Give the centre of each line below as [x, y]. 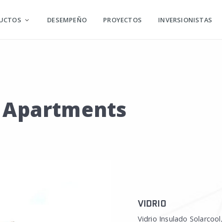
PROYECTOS [123, 20]
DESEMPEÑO [67, 20]
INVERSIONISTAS [185, 20]
